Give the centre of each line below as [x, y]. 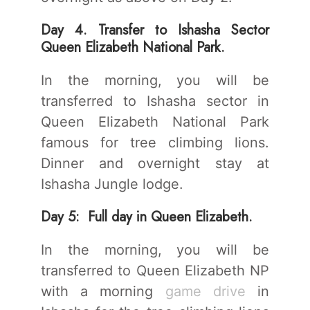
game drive [205, 291]
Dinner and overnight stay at [155, 163]
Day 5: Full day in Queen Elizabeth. [147, 217]
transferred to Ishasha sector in [155, 101]
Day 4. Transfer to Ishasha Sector [155, 30]
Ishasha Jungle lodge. [112, 184]
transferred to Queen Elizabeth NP [155, 270]
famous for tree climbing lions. [155, 142]
